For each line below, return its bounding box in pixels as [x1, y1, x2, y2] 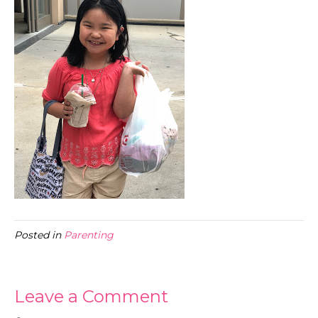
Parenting [64, 229, 114, 242]
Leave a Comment [14, 286, 168, 307]
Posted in [14, 229, 64, 242]
